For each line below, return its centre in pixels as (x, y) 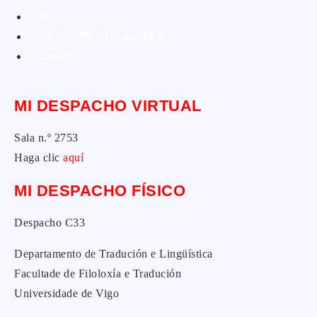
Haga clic (39, 158)
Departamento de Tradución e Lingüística (114, 254)
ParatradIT (54, 57)
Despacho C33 (50, 223)
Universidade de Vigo (67, 294)
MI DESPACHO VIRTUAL (108, 106)
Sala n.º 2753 (46, 138)
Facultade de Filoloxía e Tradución (98, 274)
